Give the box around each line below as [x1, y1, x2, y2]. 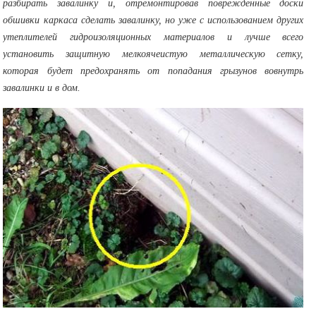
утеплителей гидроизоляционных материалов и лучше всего [3, 31, 304, 42]
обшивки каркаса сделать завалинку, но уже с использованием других [3, 14, 304, 25]
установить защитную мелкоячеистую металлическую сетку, [3, 48, 304, 59]
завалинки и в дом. [3, 82, 81, 93]
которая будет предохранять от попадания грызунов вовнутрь [3, 65, 304, 76]
